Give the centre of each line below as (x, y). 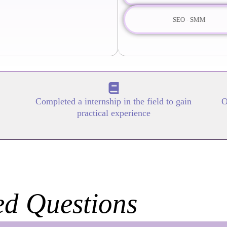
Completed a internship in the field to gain (113, 101)
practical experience (113, 113)
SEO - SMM (184, 19)
